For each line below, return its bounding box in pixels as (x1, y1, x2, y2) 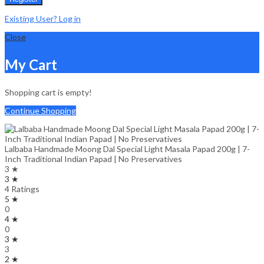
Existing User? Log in (5, 14, 81, 24)
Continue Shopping (5, 105, 76, 116)
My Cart (5, 56, 57, 74)
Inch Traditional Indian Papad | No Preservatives (5, 154, 182, 164)
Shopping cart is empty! (5, 87, 92, 98)
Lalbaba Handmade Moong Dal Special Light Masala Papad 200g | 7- (5, 144, 250, 154)
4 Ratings (5, 184, 39, 194)
